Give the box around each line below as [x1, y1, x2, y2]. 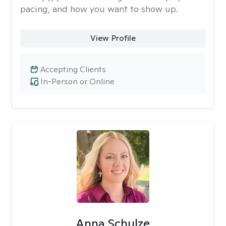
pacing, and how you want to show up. [20, 3, 178, 15]
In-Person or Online [40, 76, 115, 87]
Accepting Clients [40, 64, 106, 75]
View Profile [90, 33, 136, 43]
